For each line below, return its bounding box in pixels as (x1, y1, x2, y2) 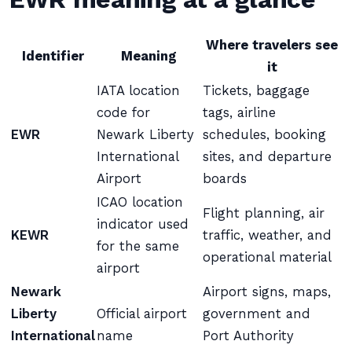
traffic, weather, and (203, 228, 332, 243)
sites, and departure (203, 149, 332, 164)
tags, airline (203, 105, 276, 120)
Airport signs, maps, (203, 284, 331, 299)
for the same (97, 239, 179, 254)
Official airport (97, 306, 187, 321)
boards (203, 171, 247, 186)
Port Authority (203, 328, 294, 343)
